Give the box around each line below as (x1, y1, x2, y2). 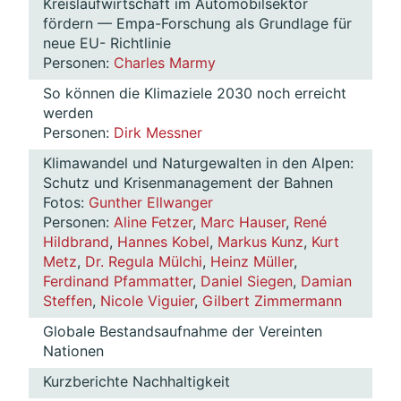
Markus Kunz (218, 233, 303, 252)
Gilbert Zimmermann (202, 292, 342, 311)
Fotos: (43, 193, 89, 212)
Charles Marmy (114, 54, 216, 73)
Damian (301, 272, 352, 291)
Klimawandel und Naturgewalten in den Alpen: (43, 154, 354, 173)
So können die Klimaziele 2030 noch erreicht (43, 84, 346, 103)
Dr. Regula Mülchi (85, 252, 202, 271)
